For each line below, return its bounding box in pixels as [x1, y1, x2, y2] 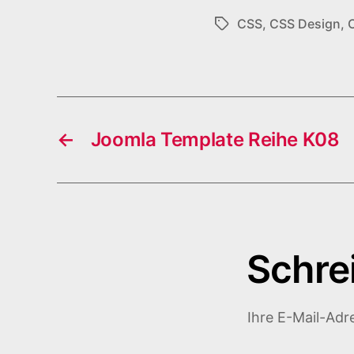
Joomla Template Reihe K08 [90, 128, 340, 152]
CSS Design [269, 16, 341, 32]
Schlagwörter [214, 17, 296, 34]
